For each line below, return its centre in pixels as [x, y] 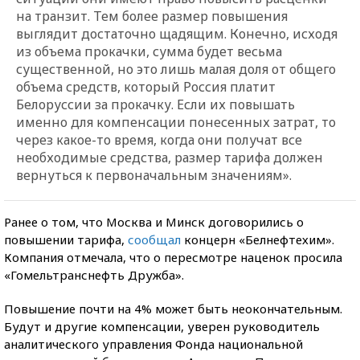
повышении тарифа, [66, 239]
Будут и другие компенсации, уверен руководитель [162, 326]
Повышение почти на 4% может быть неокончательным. [173, 308]
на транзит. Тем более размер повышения [152, 16]
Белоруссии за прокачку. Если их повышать [155, 104]
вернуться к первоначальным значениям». [154, 175]
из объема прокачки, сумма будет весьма [149, 51]
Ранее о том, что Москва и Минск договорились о [154, 221]
